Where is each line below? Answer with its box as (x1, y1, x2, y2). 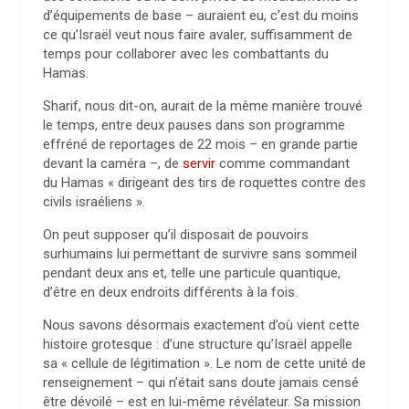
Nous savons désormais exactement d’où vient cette (43, 317, 360, 333)
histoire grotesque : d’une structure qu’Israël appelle (43, 336, 352, 352)
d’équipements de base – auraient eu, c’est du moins (43, 7, 359, 24)
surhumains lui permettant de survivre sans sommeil (43, 246, 357, 262)
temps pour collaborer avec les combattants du (43, 46, 329, 62)
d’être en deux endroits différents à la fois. (43, 284, 298, 300)
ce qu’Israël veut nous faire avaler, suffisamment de (43, 26, 352, 43)
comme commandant (215, 155, 350, 172)
